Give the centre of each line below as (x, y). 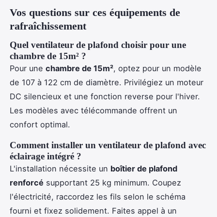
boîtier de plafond (144, 168)
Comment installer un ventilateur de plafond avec (108, 145)
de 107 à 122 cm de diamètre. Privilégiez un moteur (107, 82)
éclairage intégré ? (46, 156)
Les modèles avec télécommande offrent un (93, 110)
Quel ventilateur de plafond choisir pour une (98, 45)
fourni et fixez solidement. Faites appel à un (93, 210)
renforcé (27, 182)
